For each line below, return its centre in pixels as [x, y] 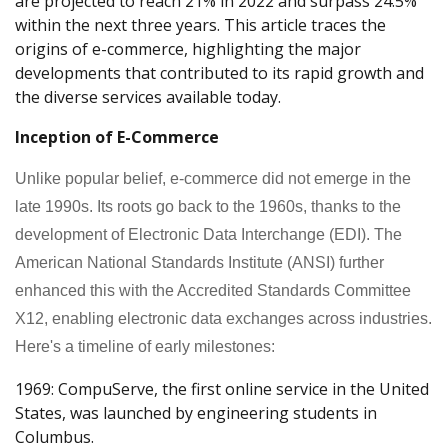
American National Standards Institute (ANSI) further [199, 262]
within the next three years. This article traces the [200, 24]
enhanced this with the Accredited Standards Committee [213, 290]
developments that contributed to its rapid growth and [219, 72]
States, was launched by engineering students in [196, 412]
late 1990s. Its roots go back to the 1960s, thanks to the [208, 206]
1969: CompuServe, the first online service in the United [222, 388]
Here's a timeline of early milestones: [145, 346]
